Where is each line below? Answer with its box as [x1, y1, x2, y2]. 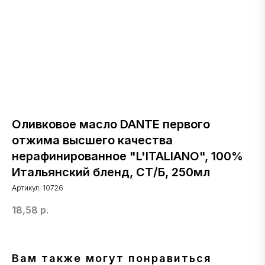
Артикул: [12, 183, 43, 192]
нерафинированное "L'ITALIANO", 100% [12, 149, 243, 163]
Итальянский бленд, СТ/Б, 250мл [12, 165, 210, 179]
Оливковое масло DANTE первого [12, 117, 210, 131]
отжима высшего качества [12, 133, 173, 147]
